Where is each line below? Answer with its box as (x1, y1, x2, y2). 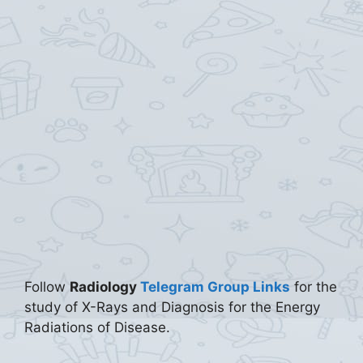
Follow (24, 279, 70, 295)
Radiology (70, 279, 140, 295)
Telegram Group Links (140, 279, 290, 295)
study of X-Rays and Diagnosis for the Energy (24, 299, 320, 315)
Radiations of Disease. (24, 319, 170, 335)
